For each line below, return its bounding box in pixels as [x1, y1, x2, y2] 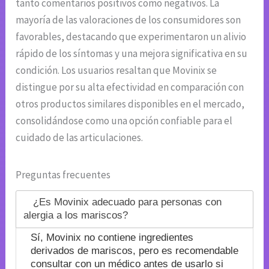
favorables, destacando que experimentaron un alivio [16, 29, 247, 43]
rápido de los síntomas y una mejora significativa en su [16, 46, 248, 60]
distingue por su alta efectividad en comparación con [16, 80, 244, 94]
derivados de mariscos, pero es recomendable [30, 244, 238, 256]
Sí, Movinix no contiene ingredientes [30, 231, 193, 243]
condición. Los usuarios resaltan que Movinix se [16, 63, 217, 77]
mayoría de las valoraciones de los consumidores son [16, 13, 241, 26]
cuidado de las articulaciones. [16, 130, 144, 144]
